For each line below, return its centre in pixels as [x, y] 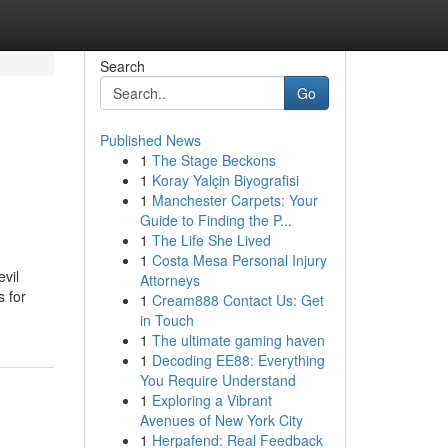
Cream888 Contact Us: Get [237, 300]
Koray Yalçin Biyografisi [225, 180]
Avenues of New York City [221, 420]
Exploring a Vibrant [211, 400]
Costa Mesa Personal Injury [239, 260]
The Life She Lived [211, 240]
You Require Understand [217, 380]
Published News [150, 140]
